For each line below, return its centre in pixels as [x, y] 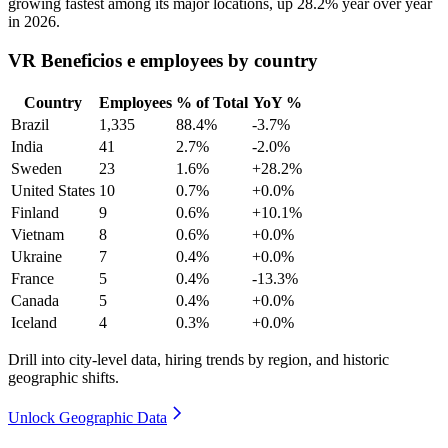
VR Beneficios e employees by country [163, 61]
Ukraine [36, 256]
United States [53, 190]
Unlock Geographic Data [87, 417]
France [32, 278]
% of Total [212, 102]
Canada [35, 300]
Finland [35, 212]
